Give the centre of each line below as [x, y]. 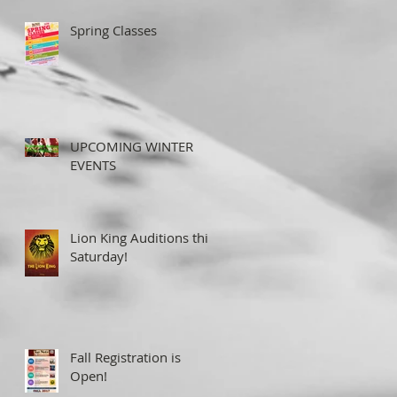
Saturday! [99, 256]
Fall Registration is [125, 357]
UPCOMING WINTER [132, 146]
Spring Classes [113, 30]
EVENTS [93, 164]
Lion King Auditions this [142, 237]
